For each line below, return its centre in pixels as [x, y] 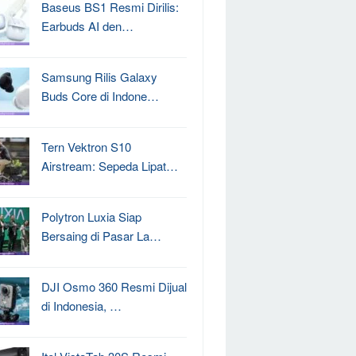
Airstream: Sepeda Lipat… [110, 166]
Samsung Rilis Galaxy [99, 77]
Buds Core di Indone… [100, 96]
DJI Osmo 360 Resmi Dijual [114, 286]
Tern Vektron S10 [86, 147]
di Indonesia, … [81, 306]
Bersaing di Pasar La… [101, 236]
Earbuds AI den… [87, 26]
